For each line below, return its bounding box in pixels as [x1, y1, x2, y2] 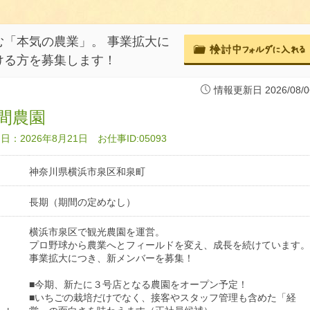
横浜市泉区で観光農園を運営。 [29, 226, 165, 238]
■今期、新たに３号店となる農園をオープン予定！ [29, 279, 248, 291]
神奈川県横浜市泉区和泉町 [29, 166, 145, 178]
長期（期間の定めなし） [29, 197, 136, 208]
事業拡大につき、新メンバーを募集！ [29, 253, 194, 264]
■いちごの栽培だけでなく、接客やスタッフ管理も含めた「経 [29, 292, 296, 304]
